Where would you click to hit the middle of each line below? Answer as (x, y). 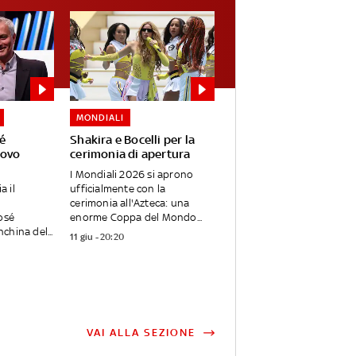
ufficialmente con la (118, 189)
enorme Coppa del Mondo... (136, 218)
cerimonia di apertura (130, 154)
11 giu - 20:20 (97, 237)
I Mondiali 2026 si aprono (132, 175)
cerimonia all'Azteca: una (130, 203)
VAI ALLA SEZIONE (141, 333)
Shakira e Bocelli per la (133, 140)
